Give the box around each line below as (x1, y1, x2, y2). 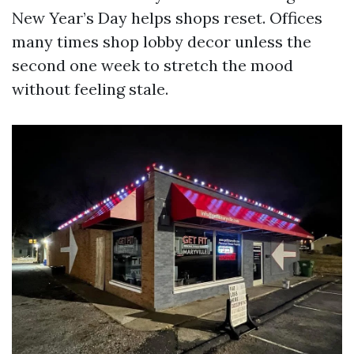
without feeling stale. (12, 79, 168, 100)
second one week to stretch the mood (12, 55, 293, 76)
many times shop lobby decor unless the (12, 32, 311, 52)
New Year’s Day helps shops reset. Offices (12, 8, 322, 28)
